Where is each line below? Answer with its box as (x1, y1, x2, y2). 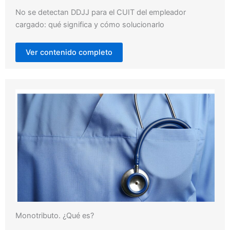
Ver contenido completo (26, 48, 112, 57)
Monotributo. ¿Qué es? (15, 210, 94, 220)
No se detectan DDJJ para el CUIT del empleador (15, 8, 186, 17)
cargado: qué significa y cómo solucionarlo (15, 20, 164, 30)
